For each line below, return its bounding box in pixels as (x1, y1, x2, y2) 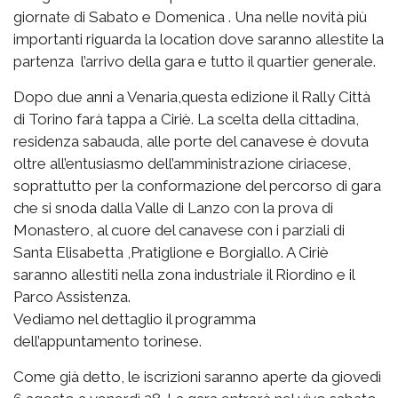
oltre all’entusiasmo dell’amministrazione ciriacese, (13, 154, 351, 172)
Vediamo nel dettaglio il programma (13, 309, 256, 328)
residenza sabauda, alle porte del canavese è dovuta (13, 131, 369, 150)
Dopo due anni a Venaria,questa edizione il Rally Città (13, 87, 370, 106)
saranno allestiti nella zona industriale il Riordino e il (13, 265, 354, 283)
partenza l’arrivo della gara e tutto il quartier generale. (13, 52, 376, 70)
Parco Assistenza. (13, 287, 131, 306)
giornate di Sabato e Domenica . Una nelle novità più (13, 7, 367, 26)
